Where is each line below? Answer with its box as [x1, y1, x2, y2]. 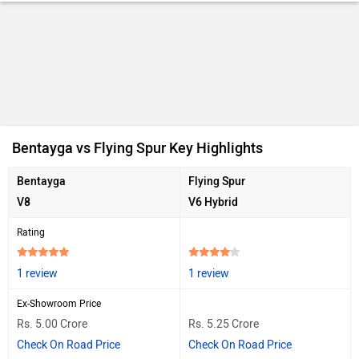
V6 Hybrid [188, 195, 238, 209]
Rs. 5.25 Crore [188, 317, 259, 331]
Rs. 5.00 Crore [17, 317, 87, 331]
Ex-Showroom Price [17, 297, 101, 309]
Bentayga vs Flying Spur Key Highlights [12, 139, 263, 157]
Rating [17, 226, 45, 238]
